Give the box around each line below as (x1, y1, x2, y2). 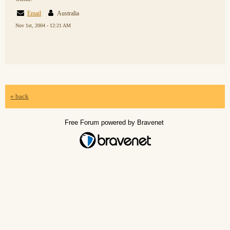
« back (10, 92, 29, 100)
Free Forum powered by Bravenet (64, 119, 166, 126)
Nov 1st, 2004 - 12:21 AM (15, 23, 71, 28)
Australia (56, 10, 83, 17)
